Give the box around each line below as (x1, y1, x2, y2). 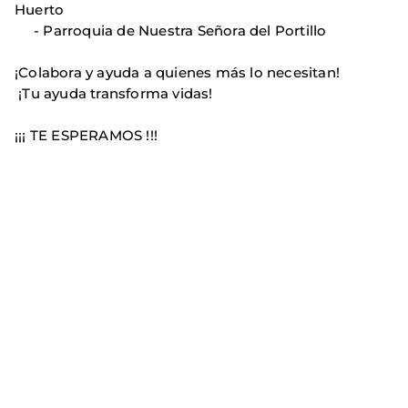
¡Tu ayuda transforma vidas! (15, 84, 213, 102)
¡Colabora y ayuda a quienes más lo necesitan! (15, 63, 340, 81)
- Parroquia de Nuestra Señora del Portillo (15, 21, 327, 39)
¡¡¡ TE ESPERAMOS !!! (15, 126, 158, 144)
